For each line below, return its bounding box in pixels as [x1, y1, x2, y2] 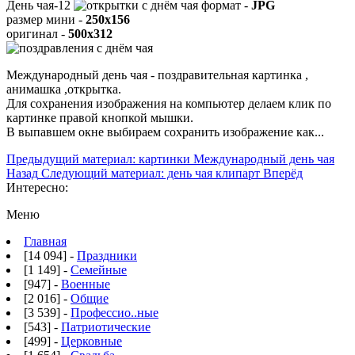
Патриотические [61, 319, 151, 334]
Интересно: [6, 180, 68, 194]
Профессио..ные [71, 305, 158, 319]
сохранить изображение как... [164, 124, 324, 139]
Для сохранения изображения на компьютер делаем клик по [6, 96, 331, 110]
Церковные [61, 334, 122, 348]
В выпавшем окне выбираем [6, 124, 164, 139]
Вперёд [263, 166, 303, 180]
